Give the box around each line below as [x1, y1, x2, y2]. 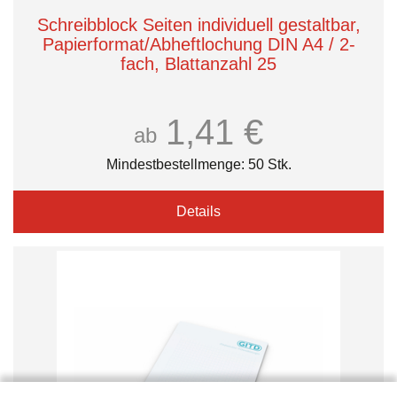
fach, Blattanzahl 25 [121, 54, 276, 74]
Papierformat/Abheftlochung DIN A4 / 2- [42, 35, 355, 54]
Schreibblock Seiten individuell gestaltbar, [36, 15, 361, 35]
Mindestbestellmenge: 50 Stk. [105, 157, 292, 172]
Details [176, 204, 221, 219]
